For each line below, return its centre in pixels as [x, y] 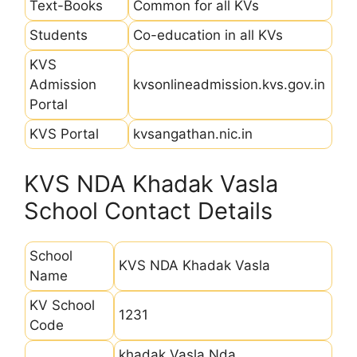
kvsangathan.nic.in [193, 134]
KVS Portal [64, 134]
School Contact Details [148, 210]
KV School [62, 305]
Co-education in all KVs [208, 35]
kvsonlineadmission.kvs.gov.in [229, 84]
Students [59, 35]
